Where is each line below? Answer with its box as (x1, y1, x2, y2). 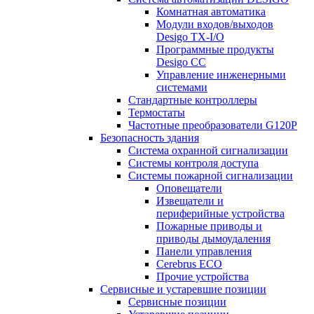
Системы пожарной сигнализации (128, 170, 293, 182)
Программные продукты (156, 43, 274, 55)
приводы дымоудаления (156, 233, 271, 245)
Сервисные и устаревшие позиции (100, 283, 266, 295)
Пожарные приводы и (156, 220, 262, 232)
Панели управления (156, 245, 252, 257)
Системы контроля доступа (128, 157, 259, 169)
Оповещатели (156, 182, 222, 194)
